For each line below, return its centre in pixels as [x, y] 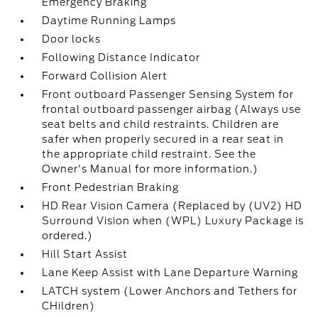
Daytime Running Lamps [109, 21]
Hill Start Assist [85, 254]
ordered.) [68, 236]
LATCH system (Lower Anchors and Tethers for [170, 291]
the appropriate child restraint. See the [149, 154]
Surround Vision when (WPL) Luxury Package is [173, 221]
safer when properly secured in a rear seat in [163, 139]
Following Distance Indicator [121, 57]
